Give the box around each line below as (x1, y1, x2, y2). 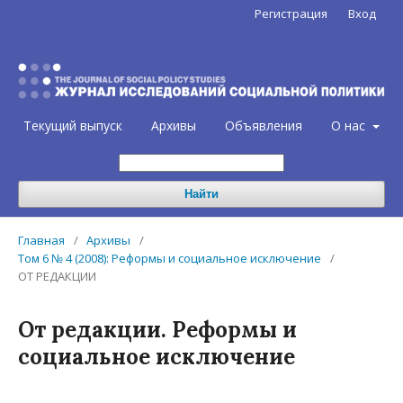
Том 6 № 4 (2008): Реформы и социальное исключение (18, 250, 321, 267)
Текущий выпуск (23, 117, 123, 135)
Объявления (225, 117, 303, 135)
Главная (18, 232, 65, 249)
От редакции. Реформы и (18, 316, 297, 345)
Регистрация (255, 5, 327, 22)
